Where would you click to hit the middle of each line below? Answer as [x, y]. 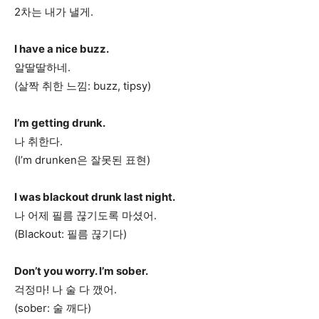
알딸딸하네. [42, 67]
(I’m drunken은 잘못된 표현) [82, 160]
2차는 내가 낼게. [54, 12]
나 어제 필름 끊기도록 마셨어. [85, 215]
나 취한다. [38, 141]
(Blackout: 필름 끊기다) [70, 234]
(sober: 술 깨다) [53, 308]
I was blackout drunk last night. [95, 197]
